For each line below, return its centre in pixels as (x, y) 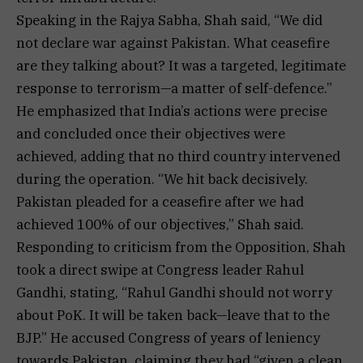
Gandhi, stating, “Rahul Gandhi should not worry (174, 292)
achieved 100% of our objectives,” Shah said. (160, 224)
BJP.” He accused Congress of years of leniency (168, 337)
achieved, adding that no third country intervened (178, 156)
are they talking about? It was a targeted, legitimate (181, 65)
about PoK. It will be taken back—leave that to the (173, 315)
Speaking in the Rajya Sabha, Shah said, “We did (169, 20)
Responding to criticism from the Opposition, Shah (181, 247)
